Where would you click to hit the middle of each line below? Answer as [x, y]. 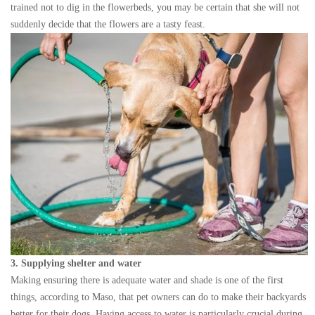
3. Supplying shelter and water [76, 263]
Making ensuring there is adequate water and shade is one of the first [147, 280]
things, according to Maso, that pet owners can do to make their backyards [158, 297]
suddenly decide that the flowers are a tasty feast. [108, 25]
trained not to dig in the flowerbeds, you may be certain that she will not [155, 8]
